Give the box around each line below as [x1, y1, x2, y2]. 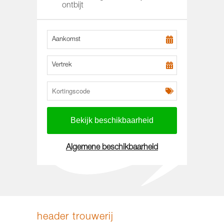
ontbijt [62, 2, 83, 10]
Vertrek [52, 61, 72, 68]
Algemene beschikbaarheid [66, 144, 158, 152]
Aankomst [52, 36, 81, 43]
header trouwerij [37, 212, 113, 222]
